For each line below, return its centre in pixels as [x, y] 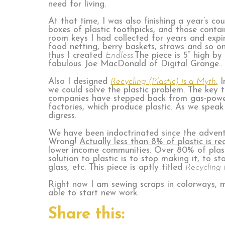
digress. [63, 116]
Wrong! [64, 142]
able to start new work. [94, 193]
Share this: [87, 214]
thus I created [77, 56]
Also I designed [80, 81]
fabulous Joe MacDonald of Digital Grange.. [135, 64]
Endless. [120, 56]
